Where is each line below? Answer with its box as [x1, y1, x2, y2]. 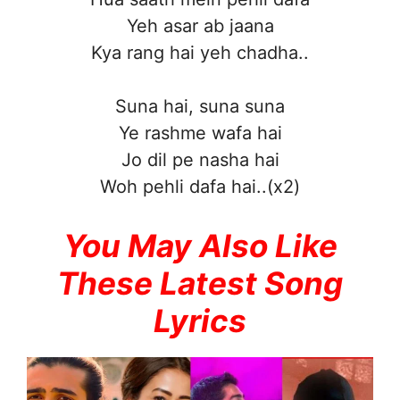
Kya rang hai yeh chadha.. [91, 42, 309, 64]
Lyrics [154, 302, 246, 340]
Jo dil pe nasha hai [121, 149, 279, 171]
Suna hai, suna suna [115, 96, 285, 118]
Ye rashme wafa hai [118, 122, 282, 145]
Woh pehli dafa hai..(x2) [100, 176, 300, 198]
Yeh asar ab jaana [126, 15, 274, 37]
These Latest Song [57, 264, 343, 303]
